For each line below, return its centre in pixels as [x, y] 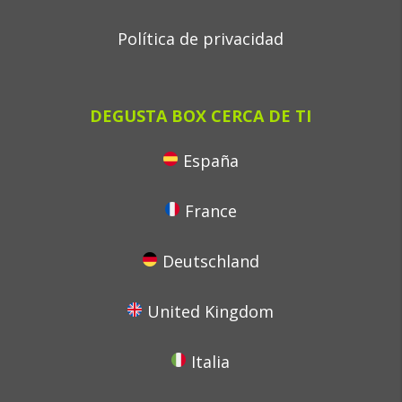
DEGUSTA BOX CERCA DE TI [201, 116]
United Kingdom [211, 311]
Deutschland [210, 261]
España [210, 161]
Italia [211, 362]
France [210, 211]
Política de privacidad [201, 39]
